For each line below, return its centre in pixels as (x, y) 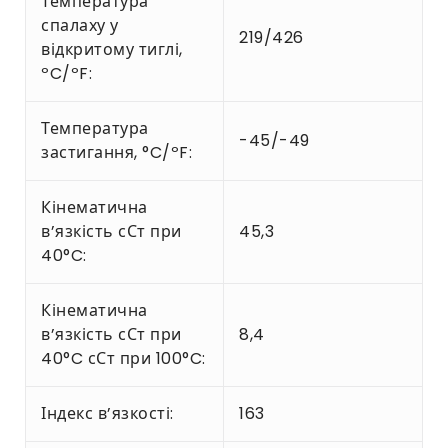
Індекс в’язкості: (107, 413)
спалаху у (80, 25)
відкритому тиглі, (112, 49)
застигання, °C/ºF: (116, 152)
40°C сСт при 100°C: (123, 358)
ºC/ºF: (66, 73)
